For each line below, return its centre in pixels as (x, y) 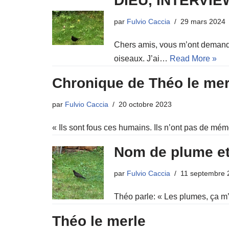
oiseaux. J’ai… (142, 59)
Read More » (193, 59)
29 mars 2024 (203, 21)
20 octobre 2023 (145, 104)
